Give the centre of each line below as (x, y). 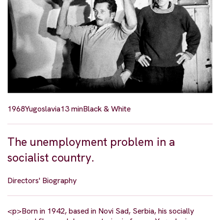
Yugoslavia (43, 109)
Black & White (107, 109)
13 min (72, 109)
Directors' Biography (42, 181)
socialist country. (51, 158)
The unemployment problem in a (91, 142)
